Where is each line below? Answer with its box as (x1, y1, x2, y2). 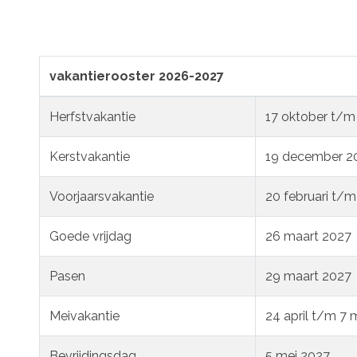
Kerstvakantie (49, 148, 130, 164)
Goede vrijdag (49, 228, 131, 244)
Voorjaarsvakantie (49, 188, 154, 204)
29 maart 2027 (265, 268, 351, 284)
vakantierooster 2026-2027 (49, 68, 224, 84)
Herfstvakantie (49, 108, 135, 124)
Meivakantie (49, 308, 120, 324)
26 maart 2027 (265, 228, 351, 244)
